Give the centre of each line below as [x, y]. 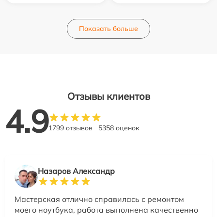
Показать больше [108, 28]
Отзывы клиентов [108, 96]
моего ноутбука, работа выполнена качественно [106, 209]
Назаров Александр [76, 171]
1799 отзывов [70, 128]
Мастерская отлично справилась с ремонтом [99, 199]
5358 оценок [119, 128]
